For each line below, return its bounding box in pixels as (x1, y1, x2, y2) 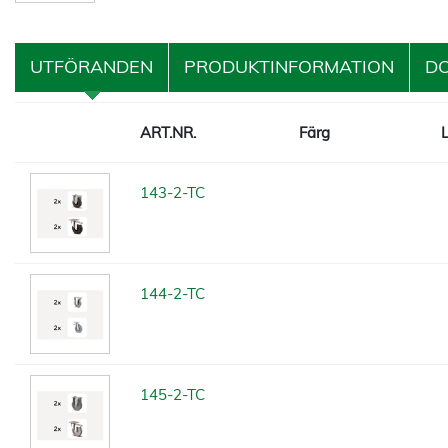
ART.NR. (140, 123, 196, 142)
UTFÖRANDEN (30, 55, 153, 78)
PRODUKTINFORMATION (184, 55, 394, 78)
